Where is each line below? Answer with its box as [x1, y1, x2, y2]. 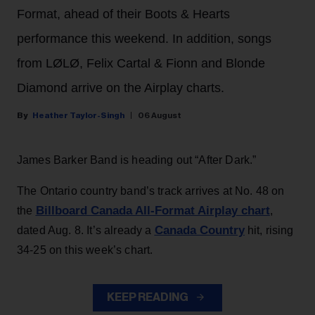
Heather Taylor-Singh [32, 111, 124, 120]
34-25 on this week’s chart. [17, 244, 153, 257]
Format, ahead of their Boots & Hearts [17, 7, 230, 22]
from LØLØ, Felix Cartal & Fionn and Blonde [17, 56, 265, 71]
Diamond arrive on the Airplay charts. [17, 81, 224, 96]
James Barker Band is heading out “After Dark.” [17, 154, 257, 167]
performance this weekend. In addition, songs [17, 32, 271, 46]
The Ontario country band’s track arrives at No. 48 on [17, 185, 285, 198]
